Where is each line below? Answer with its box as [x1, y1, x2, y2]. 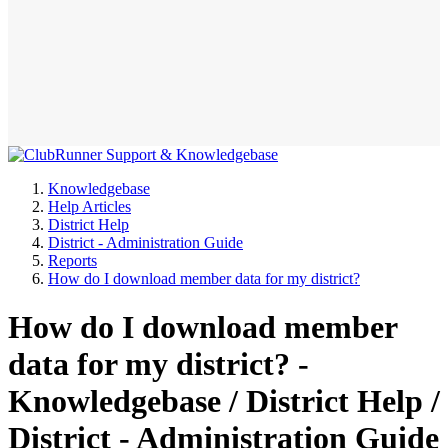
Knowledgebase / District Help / [8, 382, 440, 419]
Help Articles [48, 197, 131, 215]
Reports [48, 251, 97, 269]
